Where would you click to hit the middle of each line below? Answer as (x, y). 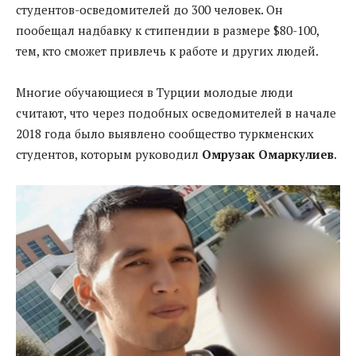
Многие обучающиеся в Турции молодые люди (155, 93)
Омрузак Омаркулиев (268, 155)
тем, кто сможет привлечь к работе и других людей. (167, 51)
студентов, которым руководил (109, 155)
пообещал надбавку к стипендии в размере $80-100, (167, 31)
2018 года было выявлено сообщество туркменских (165, 134)
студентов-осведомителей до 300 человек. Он (149, 10)
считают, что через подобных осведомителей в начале (176, 113)
